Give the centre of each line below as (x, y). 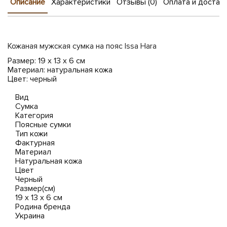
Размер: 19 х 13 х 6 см (46, 61)
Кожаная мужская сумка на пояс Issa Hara (82, 46)
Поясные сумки (43, 125)
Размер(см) (35, 189)
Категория (34, 116)
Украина (30, 216)
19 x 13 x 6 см (39, 198)
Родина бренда (43, 207)
